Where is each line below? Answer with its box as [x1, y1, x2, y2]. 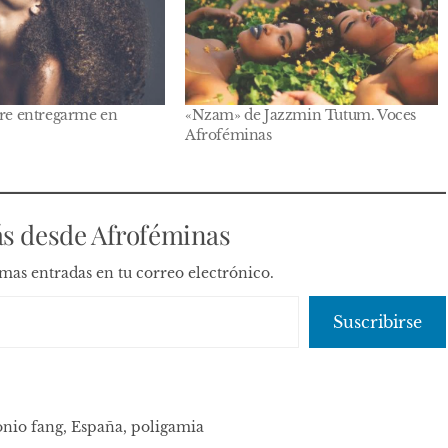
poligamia [131, 417, 204, 436]
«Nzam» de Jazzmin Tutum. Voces [185, 105, 417, 124]
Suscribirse [333, 311, 423, 332]
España [71, 417, 123, 436]
